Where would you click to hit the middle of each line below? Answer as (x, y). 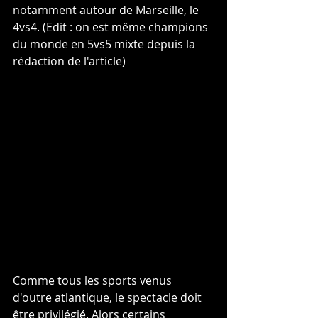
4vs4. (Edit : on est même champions (112, 27)
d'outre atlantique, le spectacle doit (109, 298)
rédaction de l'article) (69, 61)
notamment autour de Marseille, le (107, 10)
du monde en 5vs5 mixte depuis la (105, 44)
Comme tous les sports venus (94, 281)
